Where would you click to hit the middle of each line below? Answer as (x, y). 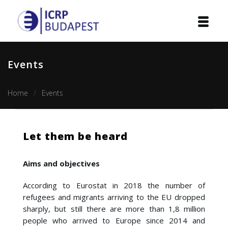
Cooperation (33, 197)
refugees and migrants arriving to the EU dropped (114, 197)
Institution (30, 77)
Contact (25, 221)
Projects (25, 125)
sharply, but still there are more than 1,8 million (114, 209)
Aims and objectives (61, 163)
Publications (33, 173)
